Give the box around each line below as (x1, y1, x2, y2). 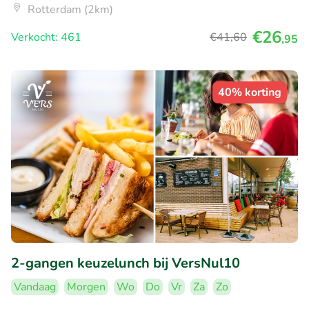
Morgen (67, 279, 106, 295)
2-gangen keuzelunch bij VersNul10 (11, 254, 240, 273)
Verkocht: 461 (11, 30, 81, 46)
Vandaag (14, 279, 56, 295)
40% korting (218, 85, 281, 101)
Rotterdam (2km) (28, 2, 113, 18)
